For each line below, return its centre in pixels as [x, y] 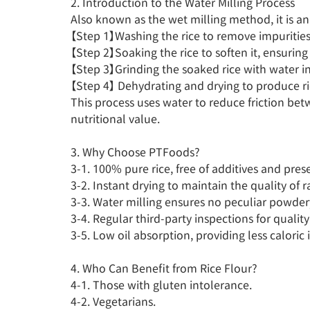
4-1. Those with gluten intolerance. [161, 285]
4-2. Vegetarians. [113, 301]
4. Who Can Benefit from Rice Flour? [164, 268]
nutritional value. [115, 119]
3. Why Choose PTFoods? [135, 152]
